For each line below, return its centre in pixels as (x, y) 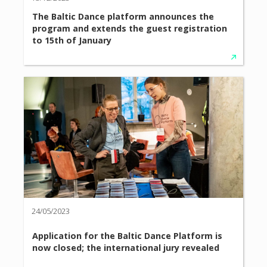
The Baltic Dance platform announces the (123, 17)
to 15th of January (72, 41)
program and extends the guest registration (130, 29)
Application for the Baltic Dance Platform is (128, 236)
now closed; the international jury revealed (126, 248)
